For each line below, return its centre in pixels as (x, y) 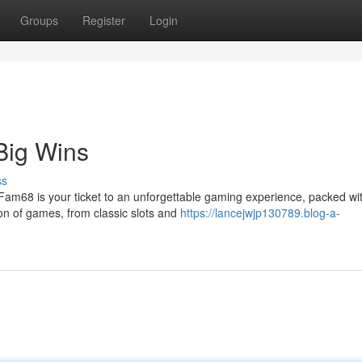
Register (104, 20)
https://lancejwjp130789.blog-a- (260, 213)
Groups (39, 20)
